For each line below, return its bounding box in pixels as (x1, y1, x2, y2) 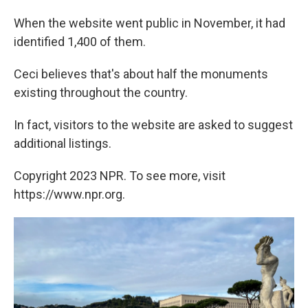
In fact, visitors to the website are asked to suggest (14, 118, 293, 133)
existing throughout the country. (14, 85, 188, 100)
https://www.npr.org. (14, 187, 125, 202)
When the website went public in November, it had (14, 16, 285, 31)
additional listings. (14, 136, 111, 151)
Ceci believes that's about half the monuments (14, 67, 268, 82)
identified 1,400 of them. (14, 34, 146, 49)
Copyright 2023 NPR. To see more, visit (14, 168, 225, 184)
